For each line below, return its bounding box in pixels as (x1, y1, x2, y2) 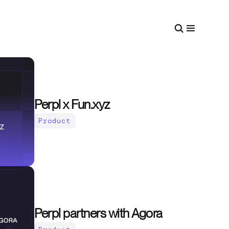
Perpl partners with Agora (34, 205, 163, 221)
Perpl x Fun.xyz (34, 96, 110, 112)
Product (38, 116, 71, 125)
